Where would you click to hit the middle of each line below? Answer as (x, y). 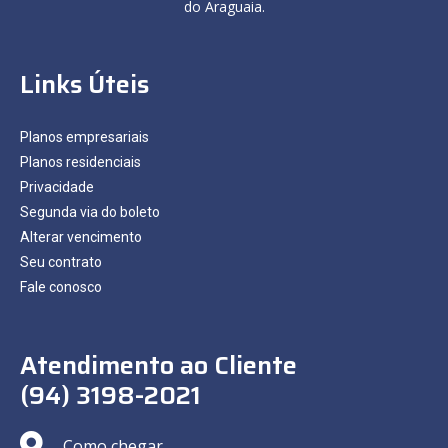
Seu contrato (61, 261)
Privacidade (57, 186)
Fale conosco (61, 286)
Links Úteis (84, 84)
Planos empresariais (84, 136)
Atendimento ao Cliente (158, 365)
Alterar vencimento (81, 236)
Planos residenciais (80, 161)
